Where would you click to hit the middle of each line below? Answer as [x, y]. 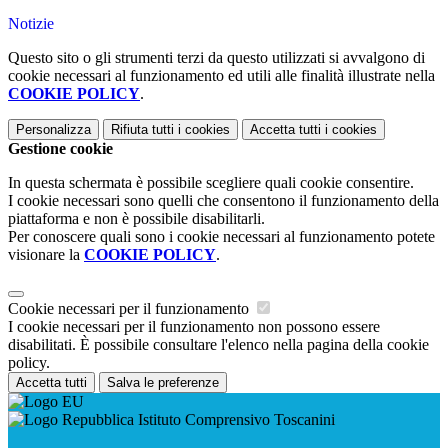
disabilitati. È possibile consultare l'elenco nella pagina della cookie [218, 345]
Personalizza [53, 130]
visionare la [46, 255]
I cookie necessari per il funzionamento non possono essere [194, 327]
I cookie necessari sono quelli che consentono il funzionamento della [223, 201]
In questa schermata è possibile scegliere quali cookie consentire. [211, 183]
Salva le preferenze [163, 383]
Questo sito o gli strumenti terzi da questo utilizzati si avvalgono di [216, 58]
